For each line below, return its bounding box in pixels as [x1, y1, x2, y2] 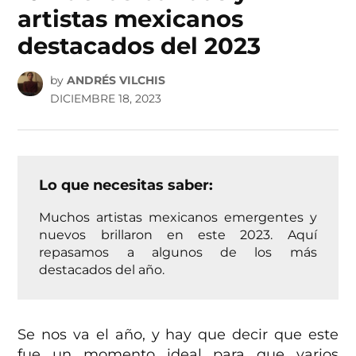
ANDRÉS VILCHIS [66, 72, 165, 87]
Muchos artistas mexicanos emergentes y [39, 208, 317, 225]
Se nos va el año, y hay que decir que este [17, 325, 339, 343]
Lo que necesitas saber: [39, 176, 214, 194]
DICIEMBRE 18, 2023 [49, 91, 161, 106]
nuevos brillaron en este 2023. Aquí [39, 226, 317, 242]
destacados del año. [39, 261, 165, 277]
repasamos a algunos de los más [39, 243, 317, 260]
